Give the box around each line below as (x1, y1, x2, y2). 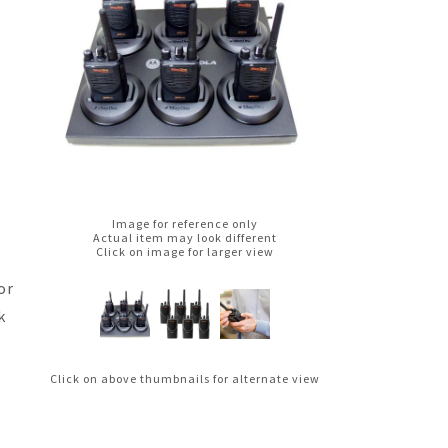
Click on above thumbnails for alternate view (50, 371, 321, 386)
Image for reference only (112, 216, 259, 231)
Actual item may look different (93, 230, 278, 245)
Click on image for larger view (96, 244, 275, 259)
